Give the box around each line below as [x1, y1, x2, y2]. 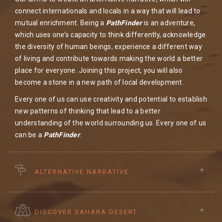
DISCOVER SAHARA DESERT [35, 208, 137, 216]
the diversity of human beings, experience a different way [15, 42, 202, 51]
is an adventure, [142, 18, 196, 27]
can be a [15, 130, 44, 139]
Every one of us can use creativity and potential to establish [15, 95, 207, 103]
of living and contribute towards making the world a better [15, 54, 203, 62]
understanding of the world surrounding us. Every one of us [15, 118, 207, 127]
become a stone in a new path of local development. [15, 78, 184, 86]
